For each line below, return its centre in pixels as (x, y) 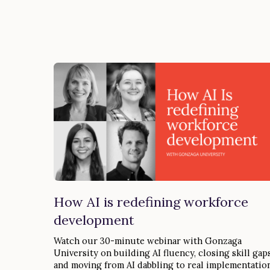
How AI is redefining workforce (151, 202)
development (94, 220)
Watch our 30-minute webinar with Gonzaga (148, 241)
